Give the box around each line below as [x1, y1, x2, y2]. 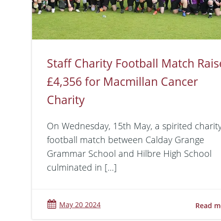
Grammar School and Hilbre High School [47, 147, 212, 159]
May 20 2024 [59, 199, 101, 209]
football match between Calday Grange [47, 133, 204, 146]
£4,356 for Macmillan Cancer [47, 73, 198, 89]
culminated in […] [47, 161, 117, 173]
